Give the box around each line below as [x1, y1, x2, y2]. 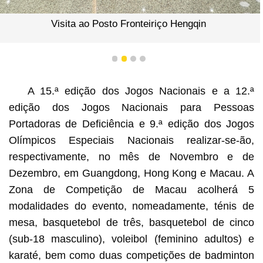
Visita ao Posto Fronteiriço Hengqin [51, 18, 207, 29]
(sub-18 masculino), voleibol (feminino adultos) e [8, 232, 255, 245]
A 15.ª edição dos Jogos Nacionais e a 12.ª [27, 85, 255, 97]
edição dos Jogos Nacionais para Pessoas [8, 101, 255, 113]
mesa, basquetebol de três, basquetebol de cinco [8, 216, 255, 228]
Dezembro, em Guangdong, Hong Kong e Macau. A [8, 167, 255, 179]
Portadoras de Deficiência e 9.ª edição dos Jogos [8, 117, 255, 130]
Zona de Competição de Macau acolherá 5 [8, 183, 255, 195]
